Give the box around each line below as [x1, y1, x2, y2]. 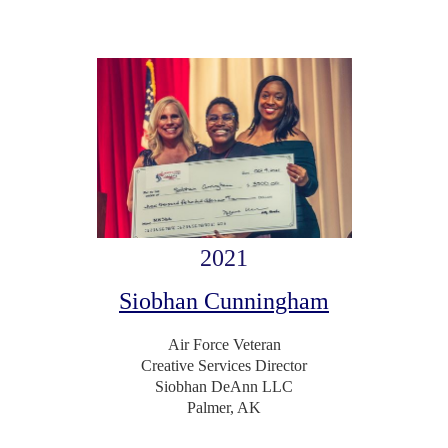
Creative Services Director [141, 357, 307, 375]
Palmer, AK [187, 399, 261, 417]
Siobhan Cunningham [119, 288, 329, 315]
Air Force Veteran [167, 336, 281, 354]
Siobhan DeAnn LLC [155, 378, 293, 396]
